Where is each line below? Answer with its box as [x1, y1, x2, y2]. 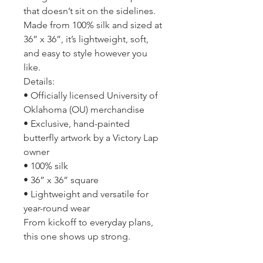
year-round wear [23, 203, 90, 214]
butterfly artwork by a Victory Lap [23, 132, 159, 144]
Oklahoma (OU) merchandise [23, 104, 144, 116]
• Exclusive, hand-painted [23, 118, 130, 130]
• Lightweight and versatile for [23, 188, 149, 200]
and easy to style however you [23, 48, 147, 59]
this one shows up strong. [23, 231, 130, 242]
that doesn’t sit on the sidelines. [23, 5, 156, 17]
